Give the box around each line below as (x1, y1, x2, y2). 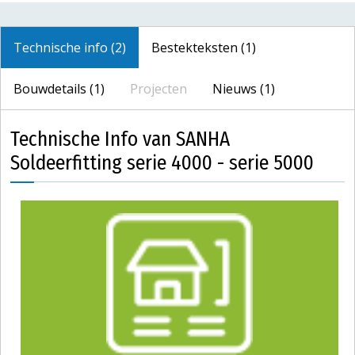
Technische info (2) (13, 39, 126, 57)
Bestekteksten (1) (151, 39, 256, 57)
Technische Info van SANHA (10, 127, 230, 152)
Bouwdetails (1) (13, 80, 105, 98)
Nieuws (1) (212, 80, 275, 98)
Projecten (130, 80, 187, 98)
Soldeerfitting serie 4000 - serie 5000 (10, 151, 314, 176)
